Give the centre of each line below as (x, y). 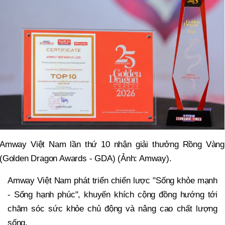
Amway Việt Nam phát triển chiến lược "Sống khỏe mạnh (113, 181)
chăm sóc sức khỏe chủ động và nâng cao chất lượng (113, 209)
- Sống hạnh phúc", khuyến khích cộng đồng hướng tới (113, 195)
